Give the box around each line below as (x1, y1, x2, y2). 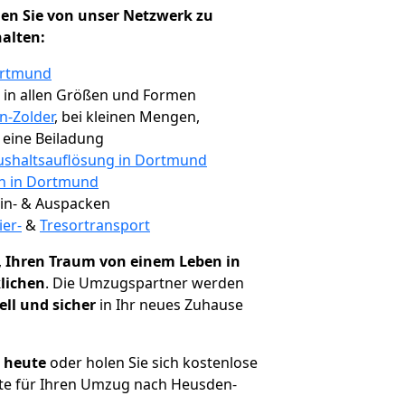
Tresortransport (40, 215, 150, 235)
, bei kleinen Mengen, (54, 107, 200, 127)
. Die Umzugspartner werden (45, 273, 244, 293)
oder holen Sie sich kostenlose (46, 353, 258, 372)
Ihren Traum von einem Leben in (5, 251, 240, 271)
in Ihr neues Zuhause (96, 295, 243, 315)
